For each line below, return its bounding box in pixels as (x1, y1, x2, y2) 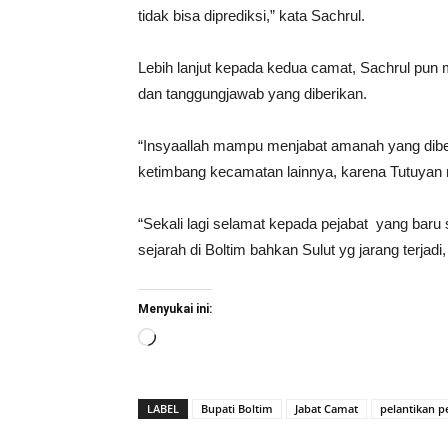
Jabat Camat (295, 400, 358, 416)
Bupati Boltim (201, 400, 273, 416)
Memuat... (155, 330, 221, 348)
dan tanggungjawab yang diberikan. (138, 84, 367, 102)
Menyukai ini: (138, 301, 212, 316)
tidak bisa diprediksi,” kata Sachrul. (138, 6, 365, 24)
